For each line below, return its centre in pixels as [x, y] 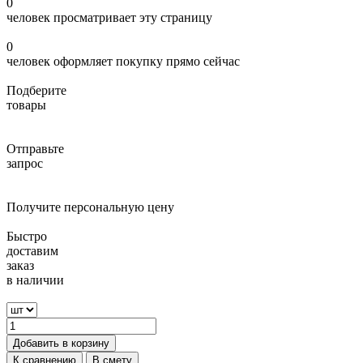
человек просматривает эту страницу [109, 17]
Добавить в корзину [61, 343]
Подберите [36, 90]
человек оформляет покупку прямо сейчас [123, 61]
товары [26, 105]
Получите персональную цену [90, 207]
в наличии [35, 280]
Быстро [27, 236]
